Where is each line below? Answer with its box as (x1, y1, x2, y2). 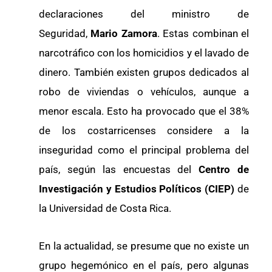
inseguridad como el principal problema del (39, 144, 249, 157)
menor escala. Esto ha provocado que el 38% (39, 105, 249, 118)
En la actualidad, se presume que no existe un (39, 239, 249, 252)
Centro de (199, 163, 250, 176)
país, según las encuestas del (39, 163, 199, 176)
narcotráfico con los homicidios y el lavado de (39, 47, 249, 59)
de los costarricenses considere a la (39, 124, 249, 137)
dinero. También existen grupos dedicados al (39, 66, 249, 79)
